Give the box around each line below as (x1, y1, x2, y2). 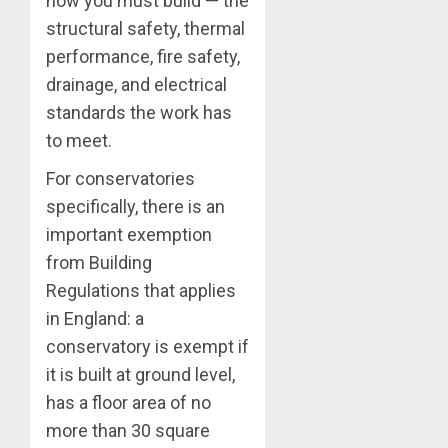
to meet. (46, 130, 112, 152)
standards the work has (46, 102, 232, 124)
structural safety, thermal (46, 18, 245, 40)
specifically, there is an (46, 196, 225, 218)
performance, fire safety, (46, 46, 240, 68)
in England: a (46, 308, 144, 330)
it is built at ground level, (46, 364, 235, 386)
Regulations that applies (46, 280, 236, 302)
